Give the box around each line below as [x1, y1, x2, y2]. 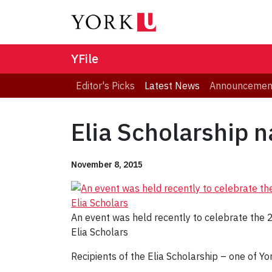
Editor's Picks [76, 80, 135, 92]
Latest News [144, 80, 200, 92]
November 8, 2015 [71, 159, 143, 171]
